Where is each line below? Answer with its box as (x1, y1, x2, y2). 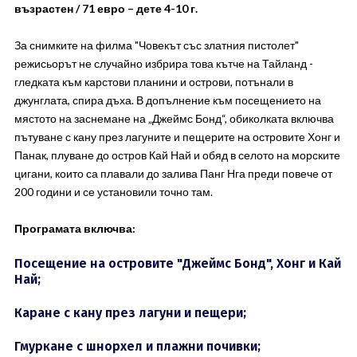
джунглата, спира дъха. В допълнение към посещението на (14, 93, 321, 107)
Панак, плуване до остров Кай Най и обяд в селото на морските (14, 148, 340, 162)
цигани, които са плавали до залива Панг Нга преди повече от (14, 167, 332, 180)
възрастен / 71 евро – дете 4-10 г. (14, 2, 198, 15)
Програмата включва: (14, 222, 135, 235)
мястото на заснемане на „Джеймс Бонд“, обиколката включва (14, 112, 334, 125)
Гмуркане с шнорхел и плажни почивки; (14, 339, 261, 354)
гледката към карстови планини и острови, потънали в (14, 75, 293, 88)
